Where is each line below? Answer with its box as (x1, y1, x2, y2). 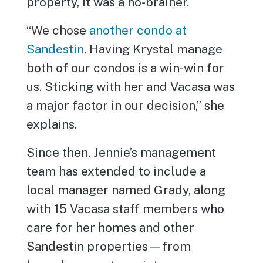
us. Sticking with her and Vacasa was (26, 79, 235, 94)
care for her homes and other (26, 220, 195, 235)
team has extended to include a (26, 164, 207, 178)
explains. (26, 117, 77, 131)
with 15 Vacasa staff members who (26, 201, 225, 216)
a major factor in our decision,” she (26, 98, 225, 113)
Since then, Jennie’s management (26, 145, 217, 160)
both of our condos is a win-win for (26, 60, 225, 75)
